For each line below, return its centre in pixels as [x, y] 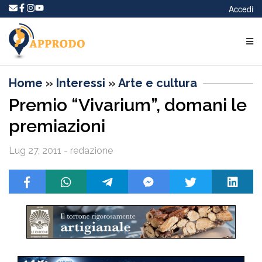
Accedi [241, 9]
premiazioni [57, 126]
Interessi [81, 83]
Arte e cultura [158, 83]
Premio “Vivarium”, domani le [128, 105]
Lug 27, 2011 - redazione [61, 150]
